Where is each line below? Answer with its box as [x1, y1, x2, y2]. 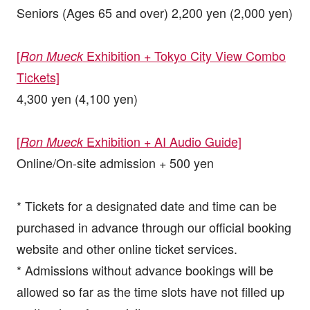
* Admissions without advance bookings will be [16, 261, 273, 280]
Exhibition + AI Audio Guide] [82, 132, 241, 151]
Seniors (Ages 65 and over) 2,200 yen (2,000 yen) [16, 3, 293, 22]
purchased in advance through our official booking [16, 218, 291, 237]
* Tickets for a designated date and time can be [16, 197, 277, 215]
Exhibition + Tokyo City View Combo [82, 46, 286, 65]
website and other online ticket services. [16, 239, 237, 258]
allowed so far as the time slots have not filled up [16, 282, 284, 301]
